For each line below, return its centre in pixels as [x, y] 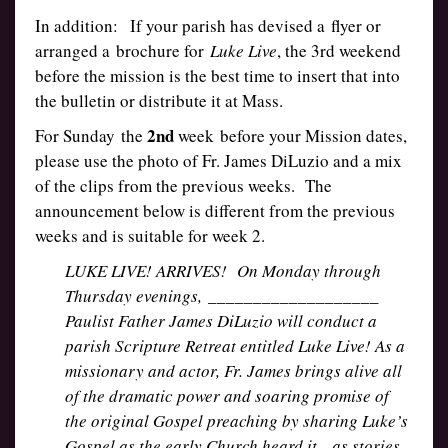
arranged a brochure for [122, 50]
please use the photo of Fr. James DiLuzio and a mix [218, 160]
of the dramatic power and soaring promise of [227, 395]
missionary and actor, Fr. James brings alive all [233, 370]
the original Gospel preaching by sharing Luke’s [236, 420]
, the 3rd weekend [339, 50]
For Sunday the [91, 135]
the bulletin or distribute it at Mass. [159, 100]
